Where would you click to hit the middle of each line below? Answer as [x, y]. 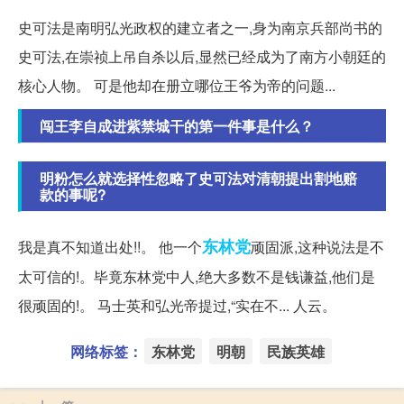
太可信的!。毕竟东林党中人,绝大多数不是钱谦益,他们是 [197, 276]
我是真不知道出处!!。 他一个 [110, 246]
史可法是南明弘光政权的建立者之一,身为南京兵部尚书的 [200, 27]
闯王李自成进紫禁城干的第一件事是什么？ [177, 125]
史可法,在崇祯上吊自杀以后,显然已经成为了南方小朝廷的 [202, 56]
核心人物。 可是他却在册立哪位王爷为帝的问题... [177, 85]
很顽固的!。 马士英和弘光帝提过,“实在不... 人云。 [177, 305]
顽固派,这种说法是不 [317, 246]
